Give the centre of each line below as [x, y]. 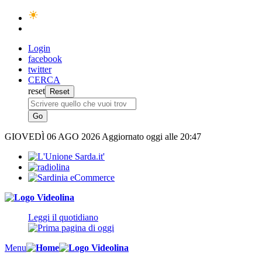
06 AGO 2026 [74, 137]
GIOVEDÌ [26, 137]
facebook [45, 59]
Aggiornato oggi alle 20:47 [151, 137]
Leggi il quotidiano [63, 217]
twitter [40, 69]
